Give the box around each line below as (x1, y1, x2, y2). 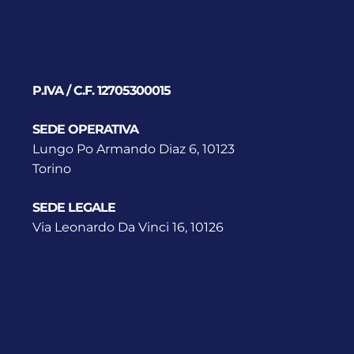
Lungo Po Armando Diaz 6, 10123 (32, 141, 235, 157)
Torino (32, 161, 71, 177)
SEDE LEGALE (32, 200, 115, 216)
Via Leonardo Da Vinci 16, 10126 (32, 220, 224, 235)
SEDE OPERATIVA (32, 122, 138, 137)
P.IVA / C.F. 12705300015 (32, 83, 171, 99)
